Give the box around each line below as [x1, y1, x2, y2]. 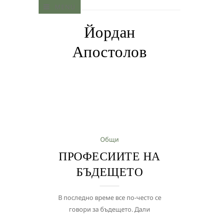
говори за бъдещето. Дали [69, 205, 150, 214]
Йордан [84, 22, 135, 42]
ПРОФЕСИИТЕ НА [59, 149, 160, 163]
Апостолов [72, 42, 147, 62]
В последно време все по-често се [58, 193, 161, 202]
